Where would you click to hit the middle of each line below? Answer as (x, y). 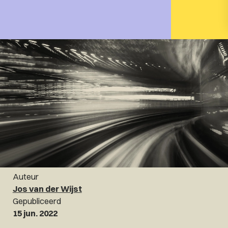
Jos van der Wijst (47, 189)
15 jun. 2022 (35, 213)
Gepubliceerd (37, 201)
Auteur (25, 177)
